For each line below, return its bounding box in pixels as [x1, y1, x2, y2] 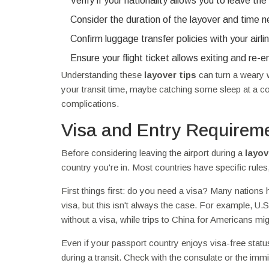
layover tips [144, 69, 196, 80]
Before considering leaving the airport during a [61, 147, 245, 158]
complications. [61, 98, 119, 109]
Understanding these [61, 69, 144, 80]
